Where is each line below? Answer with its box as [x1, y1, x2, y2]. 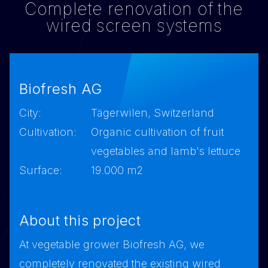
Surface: [19, 164, 62, 177]
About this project [19, 212, 141, 230]
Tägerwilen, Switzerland [91, 106, 214, 120]
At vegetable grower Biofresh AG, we [19, 238, 205, 251]
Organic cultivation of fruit [91, 126, 224, 139]
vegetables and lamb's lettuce [91, 145, 240, 158]
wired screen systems [46, 16, 222, 36]
